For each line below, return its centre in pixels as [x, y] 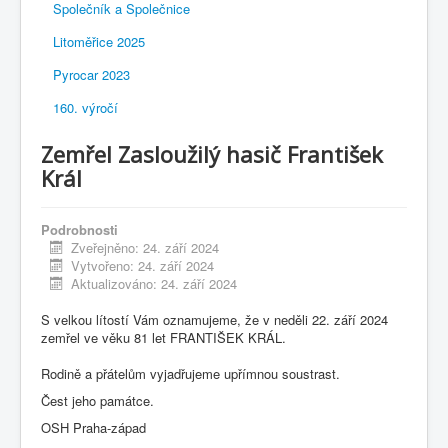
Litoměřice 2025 [99, 42]
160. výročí [85, 108]
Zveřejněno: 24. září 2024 [145, 248]
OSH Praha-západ [93, 428]
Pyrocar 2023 [91, 75]
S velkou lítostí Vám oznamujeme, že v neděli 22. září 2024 [214, 320]
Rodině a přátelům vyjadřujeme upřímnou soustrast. [190, 374]
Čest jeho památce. [97, 401]
